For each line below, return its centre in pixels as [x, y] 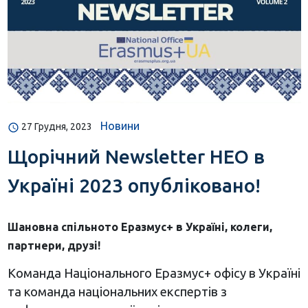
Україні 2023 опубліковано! [134, 186]
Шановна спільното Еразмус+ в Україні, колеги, [140, 227]
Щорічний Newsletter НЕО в [136, 157]
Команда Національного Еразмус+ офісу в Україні [154, 273]
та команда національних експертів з [117, 292]
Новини [120, 126]
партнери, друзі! [54, 246]
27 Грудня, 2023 [56, 127]
